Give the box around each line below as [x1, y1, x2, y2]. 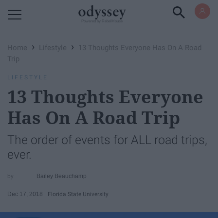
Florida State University [48, 190, 109, 198]
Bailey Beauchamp [36, 172, 87, 180]
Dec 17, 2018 [7, 190, 43, 198]
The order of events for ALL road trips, [7, 133, 207, 147]
